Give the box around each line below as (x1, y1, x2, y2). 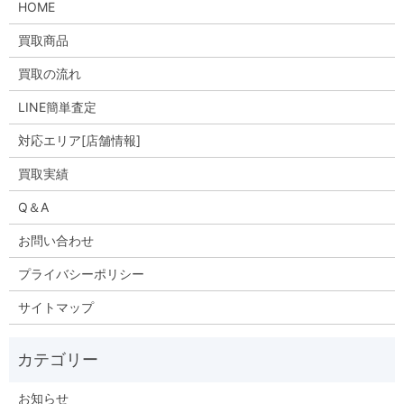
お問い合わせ (17, 232, 94, 248)
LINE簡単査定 (17, 98, 96, 115)
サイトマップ (17, 298, 94, 315)
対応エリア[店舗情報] (17, 132, 141, 148)
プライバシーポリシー (17, 265, 144, 281)
